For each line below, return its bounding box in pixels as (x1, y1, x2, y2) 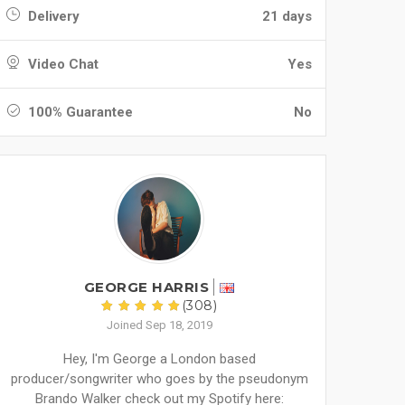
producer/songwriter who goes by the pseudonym (10, 371, 308, 387)
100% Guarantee (24, 104, 133, 120)
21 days (262, 8, 312, 24)
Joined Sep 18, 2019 (106, 318, 212, 332)
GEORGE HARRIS (83, 278, 209, 296)
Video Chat (24, 56, 99, 72)
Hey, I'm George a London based (62, 351, 256, 367)
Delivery (24, 8, 80, 24)
